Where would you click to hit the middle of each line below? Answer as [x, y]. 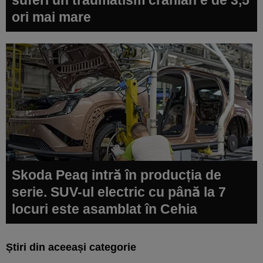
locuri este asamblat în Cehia [104, 209]
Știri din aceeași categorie [71, 247]
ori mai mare [51, 17]
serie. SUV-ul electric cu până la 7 [119, 192]
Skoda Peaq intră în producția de [117, 175]
